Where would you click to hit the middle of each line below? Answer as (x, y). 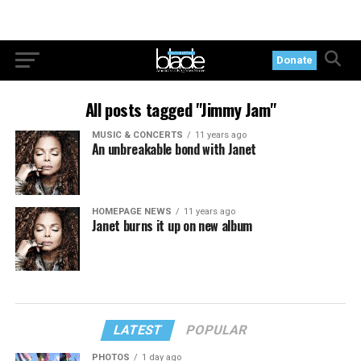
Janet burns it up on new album (172, 225)
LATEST (139, 330)
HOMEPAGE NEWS (131, 211)
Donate (295, 60)
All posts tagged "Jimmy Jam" (180, 109)
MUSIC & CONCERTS (137, 135)
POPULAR (217, 330)
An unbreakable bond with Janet (174, 149)
